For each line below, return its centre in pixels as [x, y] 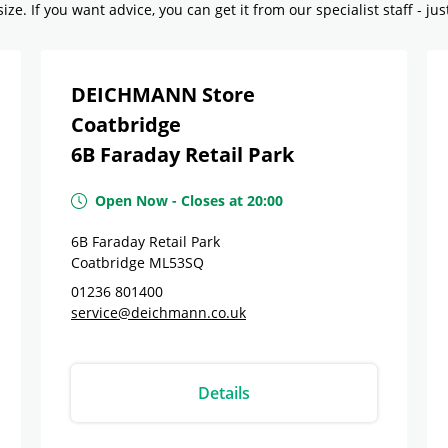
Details [224, 393]
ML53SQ [176, 262]
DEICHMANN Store [163, 94]
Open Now [131, 200]
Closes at [212, 200]
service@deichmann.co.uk [158, 312]
